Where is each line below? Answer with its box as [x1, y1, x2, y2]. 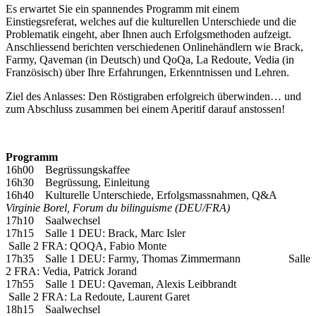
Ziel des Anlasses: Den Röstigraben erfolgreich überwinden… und [6, 90, 301, 103]
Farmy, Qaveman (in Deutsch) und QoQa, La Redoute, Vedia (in [6, 54, 294, 66]
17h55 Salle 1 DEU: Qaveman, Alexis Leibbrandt [6, 278, 284, 291]
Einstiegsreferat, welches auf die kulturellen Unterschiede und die [6, 16, 296, 28]
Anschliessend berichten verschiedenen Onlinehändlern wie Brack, [6, 41, 303, 54]
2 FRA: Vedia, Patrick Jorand [6, 265, 137, 278]
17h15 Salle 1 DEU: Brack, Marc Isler [6, 227, 284, 240]
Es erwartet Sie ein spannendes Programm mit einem [6, 3, 239, 16]
